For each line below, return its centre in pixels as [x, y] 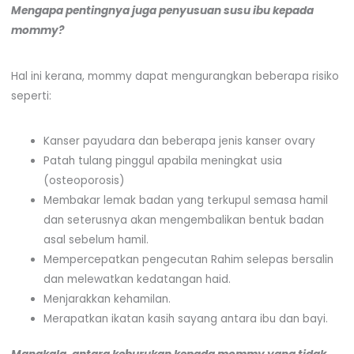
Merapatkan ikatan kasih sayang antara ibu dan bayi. [185, 318]
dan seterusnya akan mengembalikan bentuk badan [183, 220]
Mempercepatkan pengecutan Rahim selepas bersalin [188, 259]
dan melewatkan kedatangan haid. [137, 279]
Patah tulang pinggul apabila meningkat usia [162, 160]
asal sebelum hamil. [96, 239]
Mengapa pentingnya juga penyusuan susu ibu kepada [162, 11]
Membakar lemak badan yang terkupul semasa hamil [185, 200]
